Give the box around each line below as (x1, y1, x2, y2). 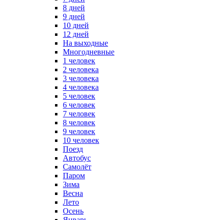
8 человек (63, 118, 95, 127)
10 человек (63, 136, 99, 144)
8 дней (63, 3, 85, 12)
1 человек (63, 56, 95, 65)
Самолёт (63, 163, 91, 171)
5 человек (63, 92, 95, 100)
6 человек (63, 101, 95, 109)
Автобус (63, 154, 91, 162)
